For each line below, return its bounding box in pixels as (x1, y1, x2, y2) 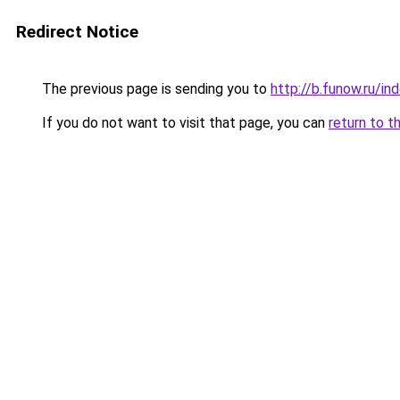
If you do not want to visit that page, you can (38, 114, 329, 131)
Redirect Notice (16, 21, 138, 42)
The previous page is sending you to (38, 80, 271, 97)
